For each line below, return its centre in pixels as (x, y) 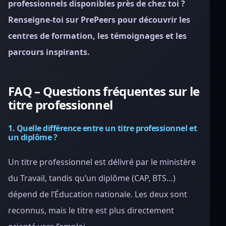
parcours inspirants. (49, 52)
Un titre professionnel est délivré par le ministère (102, 162)
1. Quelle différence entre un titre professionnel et (103, 128)
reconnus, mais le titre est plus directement (91, 210)
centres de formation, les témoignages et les (97, 36)
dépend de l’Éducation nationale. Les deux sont (98, 194)
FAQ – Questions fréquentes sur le (104, 91)
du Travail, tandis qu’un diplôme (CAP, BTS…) (92, 178)
